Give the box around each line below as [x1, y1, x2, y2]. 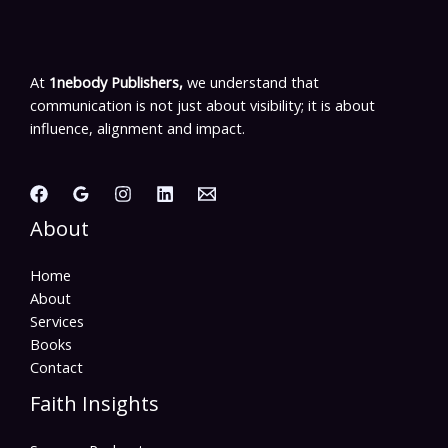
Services [30, 311, 84, 332]
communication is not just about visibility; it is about [30, 95, 375, 116]
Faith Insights [30, 390, 159, 418]
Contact [30, 357, 83, 378]
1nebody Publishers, [45, 72, 187, 93]
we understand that [187, 72, 319, 93]
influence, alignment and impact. [30, 118, 245, 139]
